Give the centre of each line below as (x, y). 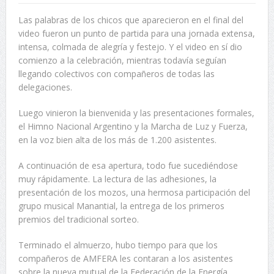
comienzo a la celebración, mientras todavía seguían (122, 61)
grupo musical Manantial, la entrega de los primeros (121, 206)
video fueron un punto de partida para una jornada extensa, (136, 34)
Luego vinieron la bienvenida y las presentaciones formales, (136, 113)
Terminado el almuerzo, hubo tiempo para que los (118, 245)
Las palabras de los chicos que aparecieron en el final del (131, 20)
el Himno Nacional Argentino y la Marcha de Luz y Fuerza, (133, 127)
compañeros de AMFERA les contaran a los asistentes (125, 259)
